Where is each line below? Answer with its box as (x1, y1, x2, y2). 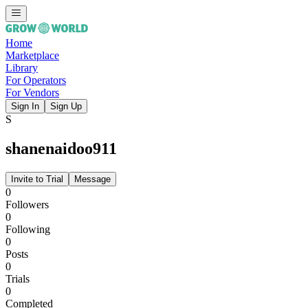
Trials (5, 272, 30, 285)
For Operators (5, 74, 66, 86)
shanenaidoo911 (5, 139, 117, 157)
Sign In (11, 101, 39, 111)
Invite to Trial (11, 173, 63, 184)
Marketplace (5, 49, 59, 61)
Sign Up (50, 101, 82, 111)
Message (74, 173, 111, 184)
